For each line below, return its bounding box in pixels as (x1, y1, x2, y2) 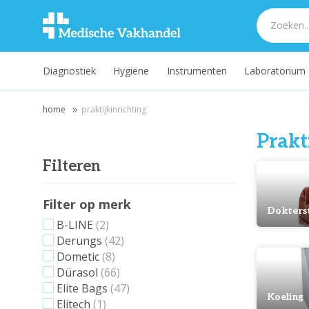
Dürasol (57, 265, 98, 280)
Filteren (43, 157, 101, 175)
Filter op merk (43, 196, 131, 212)
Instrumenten (166, 64, 227, 77)
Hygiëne (113, 64, 150, 77)
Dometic (57, 249, 99, 264)
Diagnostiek (43, 64, 96, 77)
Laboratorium (243, 64, 306, 77)
